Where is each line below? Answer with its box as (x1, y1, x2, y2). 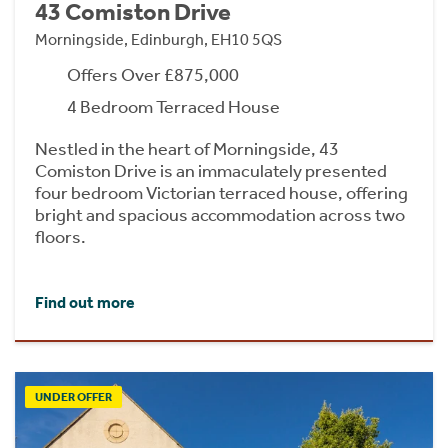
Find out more (35, 292, 135, 312)
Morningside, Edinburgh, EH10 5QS (35, 30, 282, 50)
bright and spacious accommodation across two (35, 204, 405, 227)
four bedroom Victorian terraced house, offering (35, 182, 408, 205)
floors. (35, 226, 86, 249)
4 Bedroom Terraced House (67, 96, 280, 119)
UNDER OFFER (35, 389, 112, 404)
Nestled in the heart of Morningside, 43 (35, 138, 339, 161)
